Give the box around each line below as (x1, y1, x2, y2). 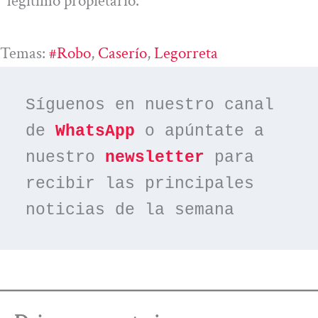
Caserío (98, 42, 147, 64)
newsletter (105, 148, 205, 168)
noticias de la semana (26, 201, 235, 220)
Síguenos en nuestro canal (26, 96, 275, 115)
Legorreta (154, 42, 218, 64)
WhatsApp (55, 122, 136, 141)
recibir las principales (26, 175, 255, 194)
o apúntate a (135, 122, 265, 141)
